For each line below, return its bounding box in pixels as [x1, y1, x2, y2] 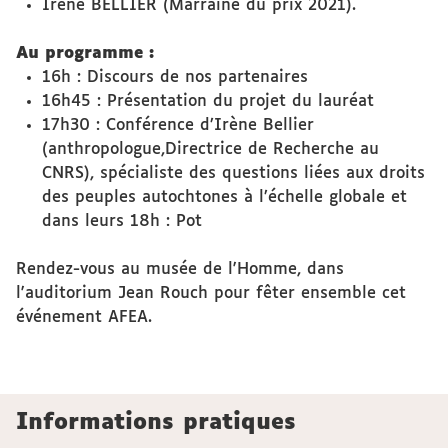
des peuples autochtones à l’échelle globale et [41, 189, 407, 206]
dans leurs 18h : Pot [41, 213, 202, 230]
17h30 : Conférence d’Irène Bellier [41, 117, 314, 134]
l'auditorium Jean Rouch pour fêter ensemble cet [16, 285, 406, 302]
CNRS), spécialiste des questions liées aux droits [41, 165, 425, 182]
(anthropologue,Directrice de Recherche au [41, 141, 379, 158]
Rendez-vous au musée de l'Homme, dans [16, 261, 344, 278]
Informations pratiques [16, 412, 296, 434]
